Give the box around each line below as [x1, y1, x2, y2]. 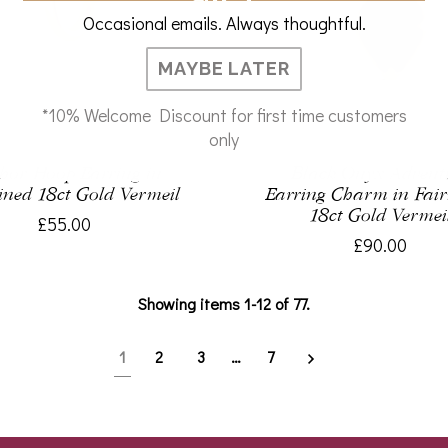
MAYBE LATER [158, 58, 290, 79]
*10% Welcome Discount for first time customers [41, 103, 407, 127]
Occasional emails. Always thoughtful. [82, 11, 366, 35]
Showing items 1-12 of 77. [137, 293, 310, 315]
